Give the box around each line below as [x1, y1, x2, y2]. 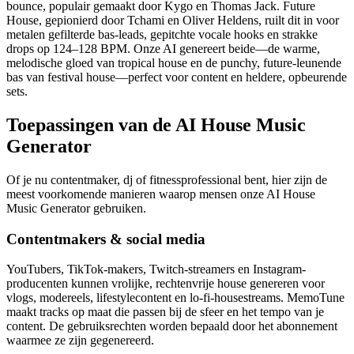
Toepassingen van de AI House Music [6, 114, 306, 135]
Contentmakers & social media [6, 230, 205, 247]
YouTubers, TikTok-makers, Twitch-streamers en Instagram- [6, 262, 306, 277]
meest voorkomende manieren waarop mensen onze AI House [6, 186, 315, 201]
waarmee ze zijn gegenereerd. [6, 333, 154, 348]
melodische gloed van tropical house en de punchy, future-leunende [6, 56, 341, 70]
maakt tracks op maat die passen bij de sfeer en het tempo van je [6, 305, 324, 319]
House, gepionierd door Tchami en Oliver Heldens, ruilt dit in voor [6, 13, 339, 28]
